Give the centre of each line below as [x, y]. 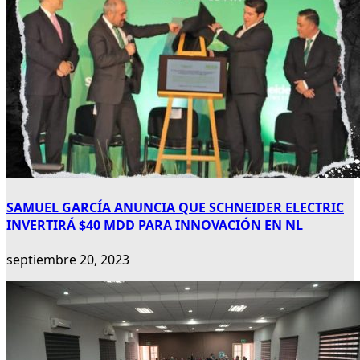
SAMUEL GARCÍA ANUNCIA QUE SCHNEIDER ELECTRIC [175, 208]
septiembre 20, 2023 [68, 260]
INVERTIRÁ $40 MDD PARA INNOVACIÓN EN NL [155, 225]
